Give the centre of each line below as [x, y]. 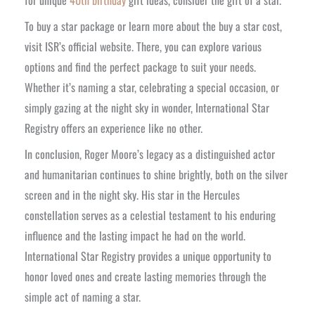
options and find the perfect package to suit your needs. [140, 66]
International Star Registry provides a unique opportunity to [148, 256]
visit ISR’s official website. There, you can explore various [143, 46]
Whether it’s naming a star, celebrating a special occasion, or [152, 87]
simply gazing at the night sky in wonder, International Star [147, 107]
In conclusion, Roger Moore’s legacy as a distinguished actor [150, 154]
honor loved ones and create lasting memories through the [146, 276]
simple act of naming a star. [83, 296]
